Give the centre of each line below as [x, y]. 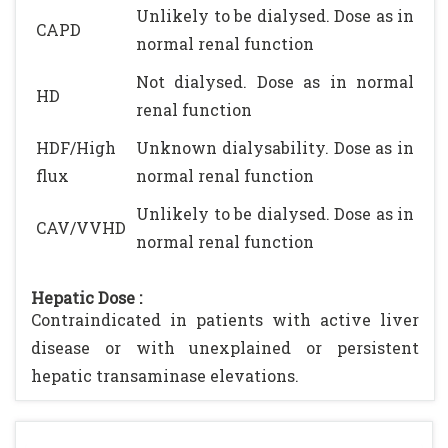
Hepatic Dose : [86, 297]
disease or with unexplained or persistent [225, 347]
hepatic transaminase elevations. [165, 375]
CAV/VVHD [81, 227]
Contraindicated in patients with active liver [225, 319]
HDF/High [76, 147]
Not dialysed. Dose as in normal [275, 81]
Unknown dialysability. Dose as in [275, 147]
